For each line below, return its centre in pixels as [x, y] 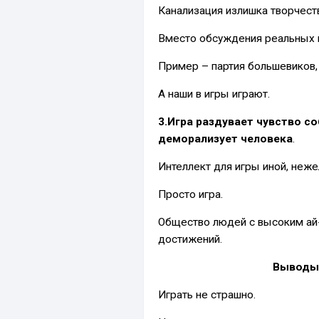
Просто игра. [190, 194]
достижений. [190, 239]
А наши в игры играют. [214, 94]
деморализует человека [225, 138]
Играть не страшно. [207, 294]
